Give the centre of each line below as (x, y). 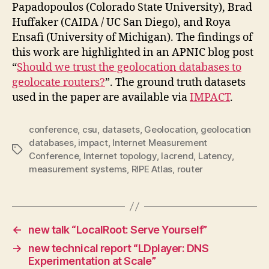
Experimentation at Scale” (92, 261)
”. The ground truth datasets (175, 83)
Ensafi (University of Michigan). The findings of (132, 38)
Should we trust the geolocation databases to (129, 68)
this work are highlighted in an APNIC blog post (133, 53)
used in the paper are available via (101, 98)
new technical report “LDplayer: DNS (118, 248)
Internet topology (120, 156)
